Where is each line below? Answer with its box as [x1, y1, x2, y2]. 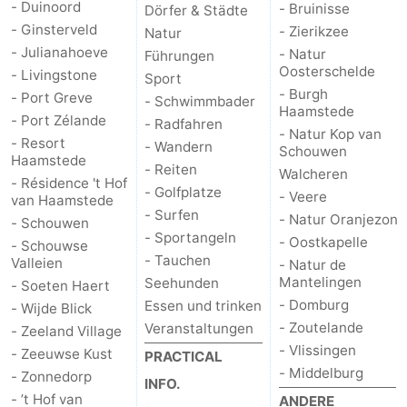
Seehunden [144, 274, 220, 293]
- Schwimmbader [144, 93, 256, 111]
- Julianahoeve [11, 44, 108, 62]
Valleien [11, 254, 63, 273]
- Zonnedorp [11, 368, 92, 386]
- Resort [11, 134, 65, 153]
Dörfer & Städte [144, 2, 249, 20]
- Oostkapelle [278, 233, 368, 252]
